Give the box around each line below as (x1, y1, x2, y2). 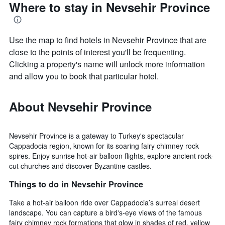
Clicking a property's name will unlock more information (9, 58, 205, 70)
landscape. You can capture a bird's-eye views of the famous (9, 207, 202, 217)
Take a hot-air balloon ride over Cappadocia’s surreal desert (9, 197, 200, 207)
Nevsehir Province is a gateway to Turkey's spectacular (9, 131, 184, 141)
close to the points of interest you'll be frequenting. (9, 46, 186, 58)
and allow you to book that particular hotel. (9, 70, 159, 82)
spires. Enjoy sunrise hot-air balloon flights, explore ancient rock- (9, 151, 213, 161)
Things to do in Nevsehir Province (9, 178, 143, 190)
